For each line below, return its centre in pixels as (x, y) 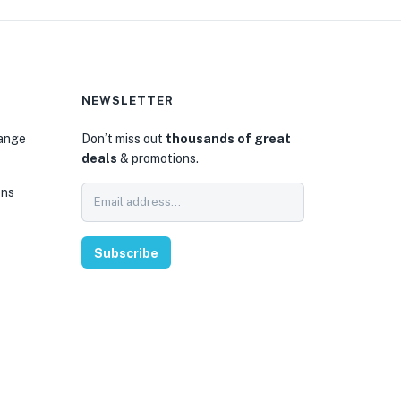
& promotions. (158, 158)
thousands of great (229, 138)
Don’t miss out (124, 138)
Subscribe (127, 253)
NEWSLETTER (128, 100)
